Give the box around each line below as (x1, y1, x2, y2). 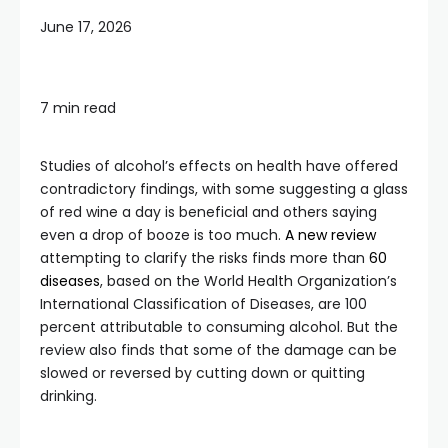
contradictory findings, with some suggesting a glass (40, 179, 408, 199)
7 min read (40, 98, 116, 118)
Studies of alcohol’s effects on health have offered (40, 156, 398, 176)
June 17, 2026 (40, 17, 132, 37)
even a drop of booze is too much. (40, 225, 285, 245)
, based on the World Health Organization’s (100, 271, 397, 291)
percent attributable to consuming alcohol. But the (40, 317, 398, 337)
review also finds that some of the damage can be (40, 340, 397, 360)
